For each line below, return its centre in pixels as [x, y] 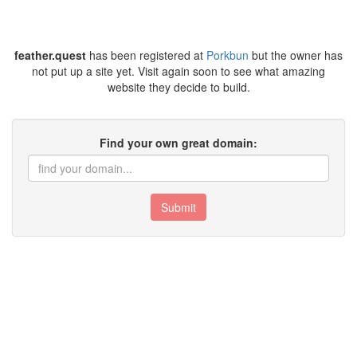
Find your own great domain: [178, 143]
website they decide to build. [178, 87]
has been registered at [146, 55]
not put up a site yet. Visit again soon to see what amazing [178, 71]
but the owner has [296, 55]
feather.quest [50, 55]
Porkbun [228, 55]
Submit [178, 207]
